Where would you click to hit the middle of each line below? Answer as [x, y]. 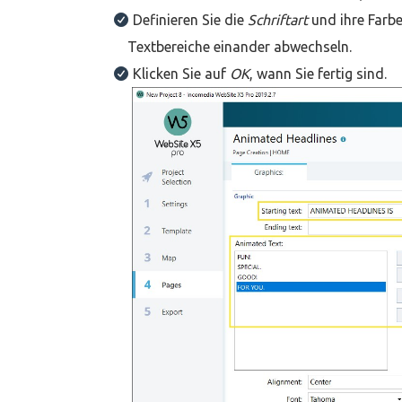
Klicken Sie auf [181, 74]
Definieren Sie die [190, 20]
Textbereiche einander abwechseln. [240, 47]
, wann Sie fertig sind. [318, 74]
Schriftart [278, 20]
